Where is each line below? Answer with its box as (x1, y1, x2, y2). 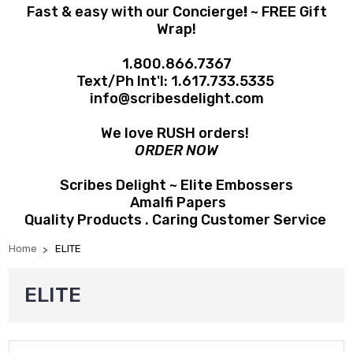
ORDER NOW (135, 141, 218, 159)
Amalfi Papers (127, 193, 226, 211)
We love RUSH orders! (101, 124, 252, 142)
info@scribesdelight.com (89, 89, 264, 107)
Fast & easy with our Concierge (26, 2, 243, 20)
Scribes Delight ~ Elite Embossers (60, 176, 293, 194)
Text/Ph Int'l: (76, 72, 171, 90)
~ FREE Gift (247, 2, 327, 20)
